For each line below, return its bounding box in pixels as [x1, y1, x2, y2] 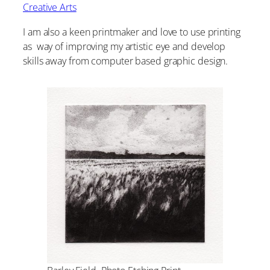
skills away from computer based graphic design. [23, 54, 228, 67]
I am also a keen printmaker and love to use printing [23, 25, 240, 39]
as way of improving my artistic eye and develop [23, 39, 226, 53]
